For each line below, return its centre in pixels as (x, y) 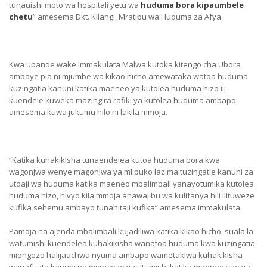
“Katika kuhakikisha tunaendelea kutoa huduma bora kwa (114, 160)
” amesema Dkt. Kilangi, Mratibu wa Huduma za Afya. (128, 17)
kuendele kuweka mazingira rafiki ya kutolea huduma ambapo (122, 100)
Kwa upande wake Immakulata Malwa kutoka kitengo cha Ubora (125, 64)
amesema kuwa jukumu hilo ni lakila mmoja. (88, 112)
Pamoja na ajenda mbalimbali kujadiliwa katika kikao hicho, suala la (131, 231)
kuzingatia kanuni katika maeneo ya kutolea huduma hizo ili (117, 88)
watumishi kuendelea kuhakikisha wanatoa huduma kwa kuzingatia (132, 243)
